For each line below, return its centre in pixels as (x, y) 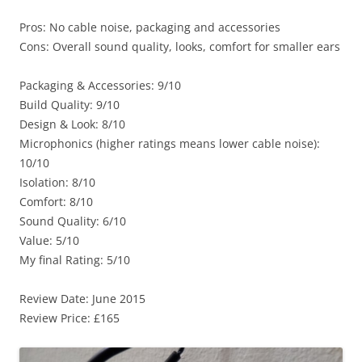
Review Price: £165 (69, 318)
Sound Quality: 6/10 (73, 221)
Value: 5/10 (49, 241)
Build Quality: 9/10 (69, 105)
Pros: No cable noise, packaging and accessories (150, 27)
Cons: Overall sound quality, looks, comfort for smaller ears (180, 47)
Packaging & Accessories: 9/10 (100, 86)
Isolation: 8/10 (57, 183)
